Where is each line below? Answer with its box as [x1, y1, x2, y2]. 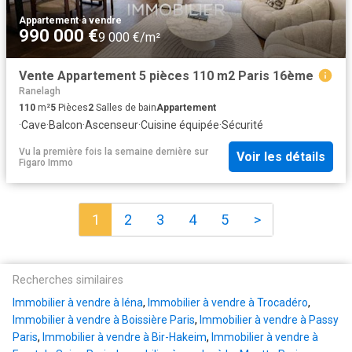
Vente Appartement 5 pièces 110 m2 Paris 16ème [19, 68, 313, 83]
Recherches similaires [13, 273, 123, 288]
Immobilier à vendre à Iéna [13, 296, 143, 310]
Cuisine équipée [141, 118, 219, 131]
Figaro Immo [19, 156, 73, 168]
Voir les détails [236, 149, 325, 165]
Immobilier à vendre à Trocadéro [148, 296, 308, 310]
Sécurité [222, 118, 263, 131]
